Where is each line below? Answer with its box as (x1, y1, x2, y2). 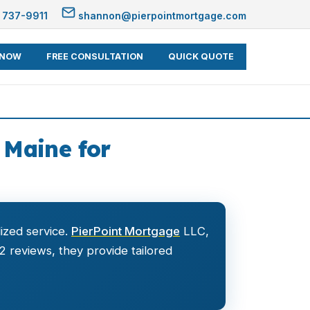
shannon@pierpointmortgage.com (75, 10, 246, 21)
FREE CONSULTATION (46, 51, 143, 62)
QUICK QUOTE (168, 51, 234, 62)
